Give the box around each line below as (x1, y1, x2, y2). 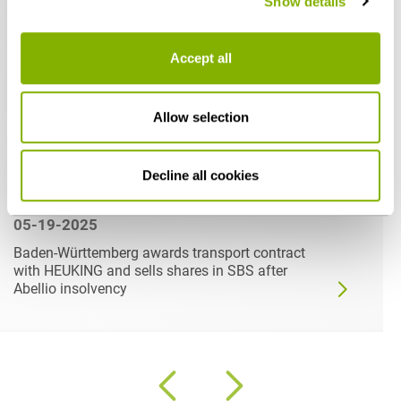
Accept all (169, 50, 232, 66)
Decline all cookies (142, 167, 259, 183)
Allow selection (152, 108, 249, 124)
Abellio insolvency (13, 279, 127, 297)
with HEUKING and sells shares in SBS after (13, 261, 287, 279)
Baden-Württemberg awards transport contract (13, 243, 305, 261)
